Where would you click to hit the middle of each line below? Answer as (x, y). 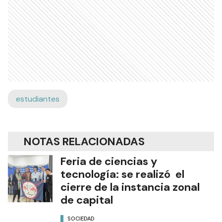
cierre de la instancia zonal (130, 187)
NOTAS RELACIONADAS (84, 141)
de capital (87, 200)
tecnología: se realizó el (122, 174)
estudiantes (38, 99)
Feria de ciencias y (109, 161)
